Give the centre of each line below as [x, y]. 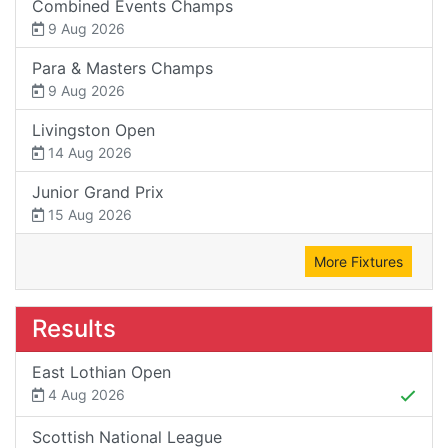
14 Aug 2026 [88, 152]
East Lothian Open [101, 371]
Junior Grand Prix [98, 191]
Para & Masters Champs [122, 67]
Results [74, 328]
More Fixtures [358, 261]
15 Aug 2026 [88, 214]
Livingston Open [93, 129]
